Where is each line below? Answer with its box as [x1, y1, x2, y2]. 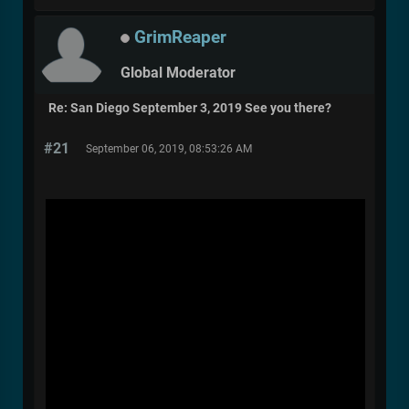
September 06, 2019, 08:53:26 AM [86, 142, 252, 155]
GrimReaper [134, 26, 226, 47]
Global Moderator [121, 64, 236, 82]
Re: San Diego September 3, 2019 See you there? [48, 100, 331, 116]
